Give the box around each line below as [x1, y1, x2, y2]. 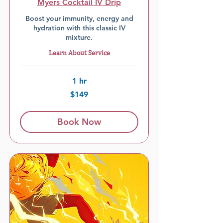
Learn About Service [48, 49, 110, 57]
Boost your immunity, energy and [25, 14, 133, 23]
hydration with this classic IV [33, 23, 125, 32]
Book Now [57, 116, 101, 127]
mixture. [66, 33, 93, 42]
